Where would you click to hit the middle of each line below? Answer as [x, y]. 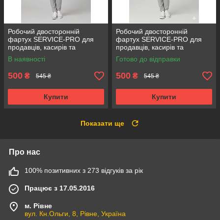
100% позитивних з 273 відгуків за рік [84, 171]
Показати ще [102, 124]
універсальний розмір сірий [52, 63]
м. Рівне [38, 206]
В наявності [27, 59]
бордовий [131, 71]
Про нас [25, 152]
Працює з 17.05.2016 [60, 188]
